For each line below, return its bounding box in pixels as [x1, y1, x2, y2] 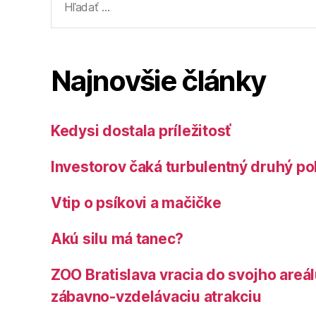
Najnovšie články [51, 63, 266, 98]
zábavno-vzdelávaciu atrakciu [51, 287, 262, 305]
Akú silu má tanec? [51, 229, 184, 248]
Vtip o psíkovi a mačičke [51, 193, 221, 212]
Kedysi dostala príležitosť [51, 121, 231, 140]
